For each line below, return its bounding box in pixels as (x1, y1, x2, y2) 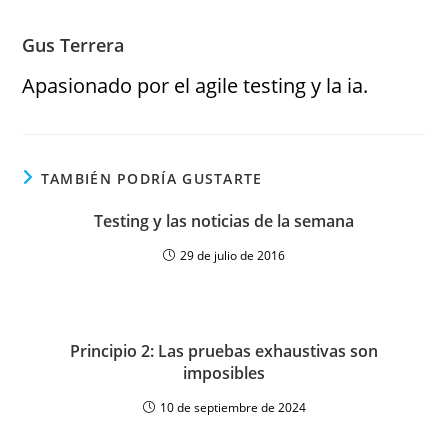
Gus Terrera (22, 33, 125, 57)
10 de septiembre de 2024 (159, 399, 306, 416)
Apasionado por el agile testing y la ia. (22, 72, 369, 99)
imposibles (183, 362, 265, 384)
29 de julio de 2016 (180, 247, 285, 264)
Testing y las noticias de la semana (94, 210, 354, 232)
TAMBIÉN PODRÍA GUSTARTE (40, 169, 263, 188)
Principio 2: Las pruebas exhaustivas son (70, 340, 378, 362)
